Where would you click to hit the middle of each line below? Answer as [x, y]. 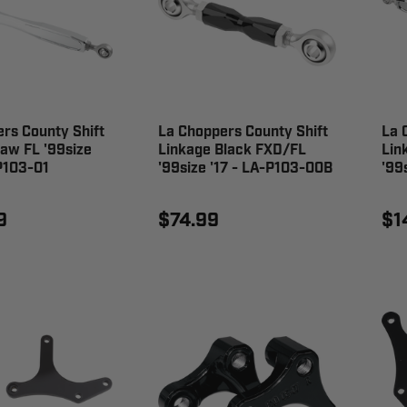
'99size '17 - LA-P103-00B [245, 169]
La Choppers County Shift [243, 133]
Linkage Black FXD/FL [232, 151]
